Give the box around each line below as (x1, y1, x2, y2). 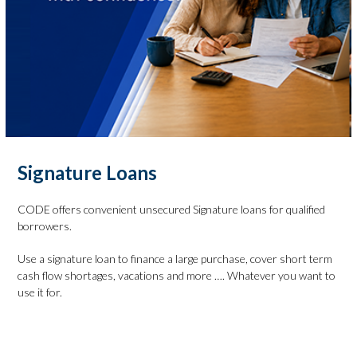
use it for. (18, 285, 63, 299)
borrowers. (18, 219, 73, 233)
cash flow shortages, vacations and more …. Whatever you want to (18, 269, 336, 282)
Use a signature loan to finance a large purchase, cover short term (18, 252, 333, 265)
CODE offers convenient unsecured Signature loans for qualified (18, 202, 326, 216)
